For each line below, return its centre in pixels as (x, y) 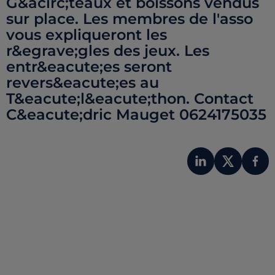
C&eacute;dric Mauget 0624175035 (136, 114)
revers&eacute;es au (83, 83)
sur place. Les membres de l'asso (130, 19)
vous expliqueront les (87, 35)
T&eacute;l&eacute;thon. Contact (130, 99)
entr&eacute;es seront (89, 67)
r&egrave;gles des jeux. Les (108, 51)
